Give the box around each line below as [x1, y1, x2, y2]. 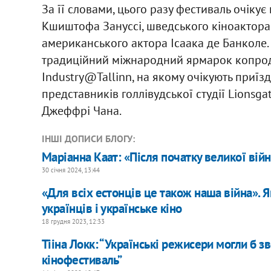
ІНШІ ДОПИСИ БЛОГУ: [41, 132, 135, 145]
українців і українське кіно [41, 200, 182, 217]
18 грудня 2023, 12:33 [41, 217, 105, 226]
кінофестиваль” [41, 251, 122, 268]
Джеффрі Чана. [41, 102, 122, 119]
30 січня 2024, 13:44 [41, 165, 100, 174]
